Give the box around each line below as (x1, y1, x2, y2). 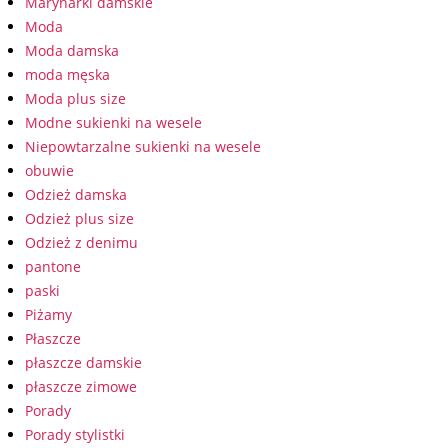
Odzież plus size (25, 209, 134, 228)
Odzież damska (25, 185, 127, 204)
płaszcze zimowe (25, 377, 137, 396)
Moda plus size (25, 89, 126, 108)
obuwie (25, 161, 74, 180)
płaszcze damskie (25, 353, 142, 372)
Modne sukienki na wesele (25, 113, 202, 132)
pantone (25, 257, 81, 276)
